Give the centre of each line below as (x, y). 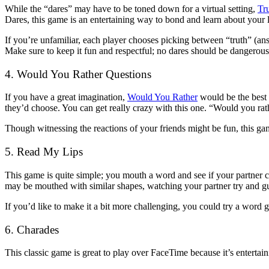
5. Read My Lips (44, 152)
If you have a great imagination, (66, 97)
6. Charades (32, 229)
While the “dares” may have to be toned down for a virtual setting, (131, 9)
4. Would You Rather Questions (78, 74)
